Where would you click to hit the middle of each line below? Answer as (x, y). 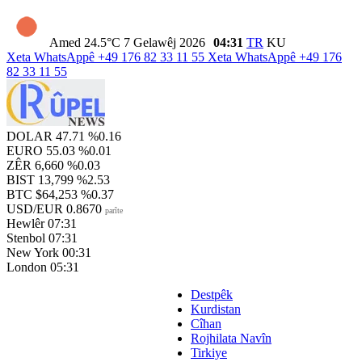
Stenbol (26, 238)
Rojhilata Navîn (231, 338)
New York (33, 253)
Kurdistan (216, 309)
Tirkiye (209, 353)
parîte (114, 210)
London (27, 267)
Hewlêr (25, 223)
